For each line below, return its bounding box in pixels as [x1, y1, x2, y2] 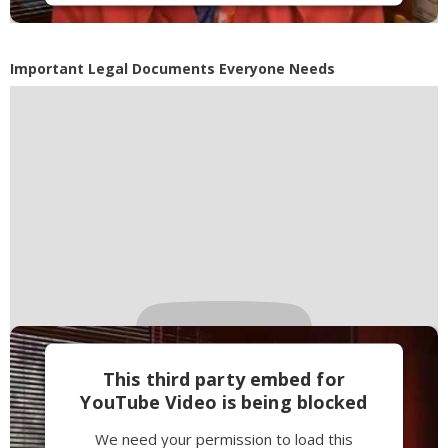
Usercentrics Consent [195, 58, 336, 76]
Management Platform [151, 79, 297, 97]
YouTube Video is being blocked [80, 389, 368, 414]
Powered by [112, 58, 196, 76]
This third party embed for [103, 366, 345, 391]
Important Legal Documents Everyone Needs [10, 58, 335, 78]
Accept [194, 21, 242, 39]
